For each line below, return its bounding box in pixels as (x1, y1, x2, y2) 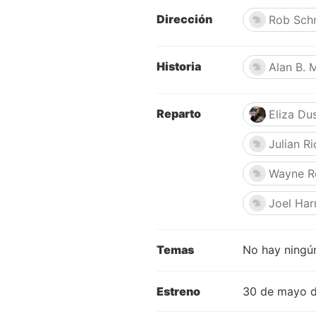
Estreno (157, 284, 200, 299)
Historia (157, 59, 201, 74)
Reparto (157, 107, 201, 121)
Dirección (157, 12, 212, 27)
